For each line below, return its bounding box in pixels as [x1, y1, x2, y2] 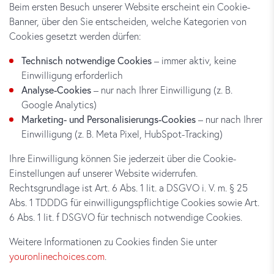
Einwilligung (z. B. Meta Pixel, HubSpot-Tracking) [21, 127, 223, 140]
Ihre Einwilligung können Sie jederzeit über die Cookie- [9, 152, 236, 165]
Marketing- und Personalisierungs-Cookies [21, 113, 196, 125]
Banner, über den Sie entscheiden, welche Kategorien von [9, 15, 246, 28]
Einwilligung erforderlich [21, 68, 123, 81]
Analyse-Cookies [21, 83, 91, 96]
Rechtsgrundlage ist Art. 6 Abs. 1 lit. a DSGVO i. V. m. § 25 [9, 181, 248, 194]
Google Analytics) [21, 98, 97, 111]
